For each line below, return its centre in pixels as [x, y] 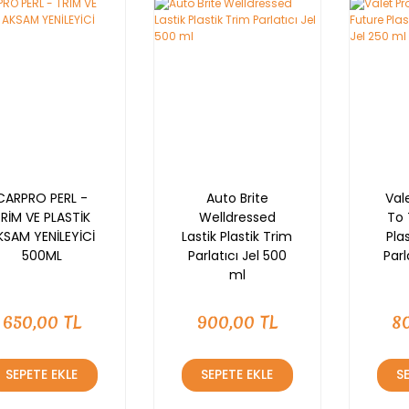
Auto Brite [237, 198]
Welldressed [237, 217]
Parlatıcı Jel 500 [237, 255]
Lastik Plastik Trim [237, 236]
